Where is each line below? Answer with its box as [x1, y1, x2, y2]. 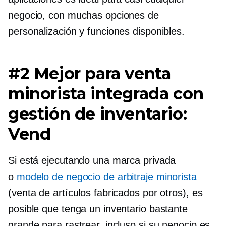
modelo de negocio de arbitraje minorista [16, 171, 197, 183]
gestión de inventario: [8, 104, 187, 124]
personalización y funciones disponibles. [8, 26, 185, 37]
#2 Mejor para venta [8, 64, 171, 84]
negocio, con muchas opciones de [8, 10, 159, 21]
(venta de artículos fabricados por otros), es [8, 187, 203, 199]
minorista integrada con [8, 84, 204, 104]
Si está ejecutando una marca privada [8, 155, 176, 166]
